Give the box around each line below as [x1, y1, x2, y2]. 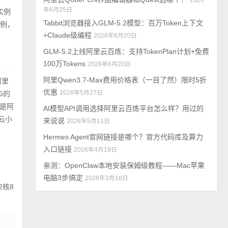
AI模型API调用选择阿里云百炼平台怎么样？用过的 [43, 104, 204, 112]
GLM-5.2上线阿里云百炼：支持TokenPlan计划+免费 [43, 47, 210, 55]
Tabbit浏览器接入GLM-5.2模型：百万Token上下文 [43, 19, 204, 27]
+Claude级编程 [43, 31, 92, 39]
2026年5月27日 [60, 89, 103, 96]
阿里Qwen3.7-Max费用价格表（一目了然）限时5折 [43, 76, 207, 84]
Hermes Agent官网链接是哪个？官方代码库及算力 [43, 133, 204, 141]
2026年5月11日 [67, 118, 110, 125]
